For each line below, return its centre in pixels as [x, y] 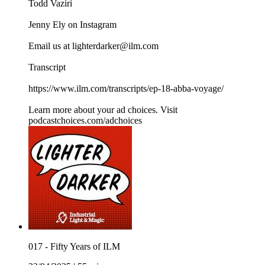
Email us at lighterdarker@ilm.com [93, 46]
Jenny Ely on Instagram [72, 25]
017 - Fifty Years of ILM [74, 247]
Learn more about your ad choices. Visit [103, 110]
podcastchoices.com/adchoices [85, 121]
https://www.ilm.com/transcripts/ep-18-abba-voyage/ [126, 89]
